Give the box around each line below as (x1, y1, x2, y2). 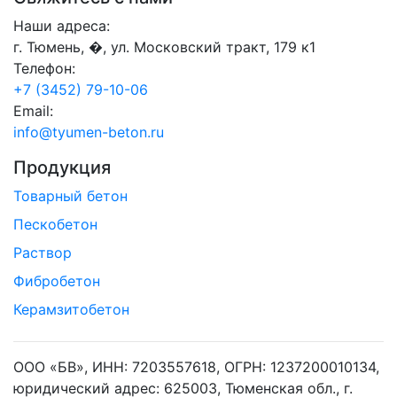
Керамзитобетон (13, 300, 129, 319)
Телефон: (13, 59, 75, 78)
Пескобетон (13, 215, 97, 234)
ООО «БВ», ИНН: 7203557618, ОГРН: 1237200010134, (13, 358, 379, 377)
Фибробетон (13, 272, 100, 291)
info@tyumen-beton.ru (13, 123, 164, 142)
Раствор (13, 244, 72, 262)
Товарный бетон (13, 187, 128, 206)
